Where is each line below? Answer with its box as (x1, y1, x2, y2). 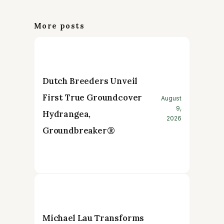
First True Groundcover (42, 92, 142, 103)
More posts (34, 21, 84, 31)
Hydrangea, (42, 108, 91, 120)
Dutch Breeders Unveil (42, 75, 137, 87)
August (161, 94, 181, 102)
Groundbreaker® (42, 125, 115, 136)
